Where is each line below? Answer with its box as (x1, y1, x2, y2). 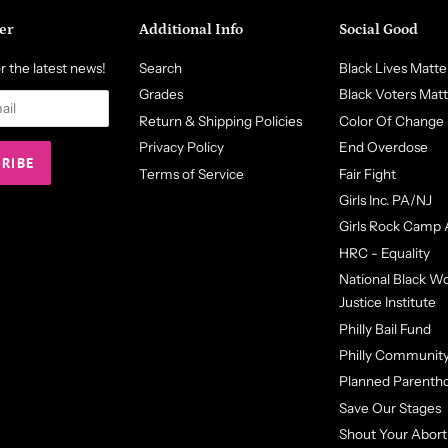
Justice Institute (339, 294, 436, 311)
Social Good (339, 21, 418, 38)
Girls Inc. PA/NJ (339, 191, 432, 208)
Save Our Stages (339, 399, 441, 416)
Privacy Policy (139, 139, 224, 156)
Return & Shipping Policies (139, 112, 302, 129)
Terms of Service (139, 165, 244, 182)
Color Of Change (339, 112, 444, 129)
